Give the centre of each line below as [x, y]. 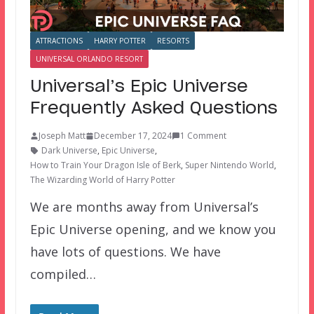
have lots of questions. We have [125, 252]
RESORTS [173, 41]
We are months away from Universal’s [144, 207]
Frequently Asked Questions [153, 109]
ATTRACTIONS [59, 41]
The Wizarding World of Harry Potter [102, 180]
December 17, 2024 [132, 136]
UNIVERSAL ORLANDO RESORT [89, 59]
